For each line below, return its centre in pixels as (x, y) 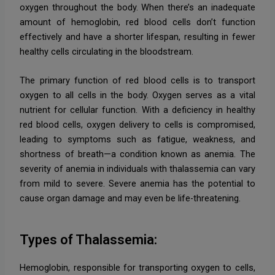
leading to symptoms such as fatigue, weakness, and (137, 140)
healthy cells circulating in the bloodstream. (107, 51)
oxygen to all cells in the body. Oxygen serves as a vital (137, 95)
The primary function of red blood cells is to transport (137, 81)
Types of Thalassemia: (89, 240)
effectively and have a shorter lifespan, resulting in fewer (137, 37)
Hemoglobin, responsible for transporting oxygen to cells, (137, 268)
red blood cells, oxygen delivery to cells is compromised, (137, 125)
